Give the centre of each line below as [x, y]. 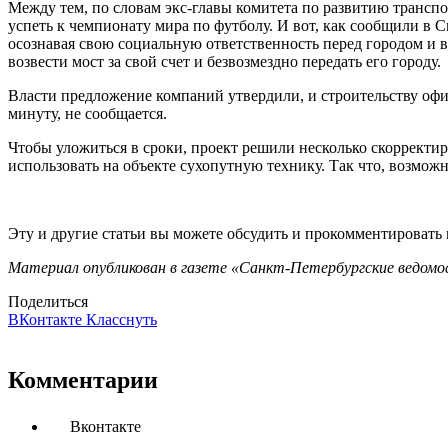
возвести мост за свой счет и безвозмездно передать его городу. [224, 62]
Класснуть [121, 320]
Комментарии [83, 380]
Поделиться [48, 302]
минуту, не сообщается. [87, 114]
